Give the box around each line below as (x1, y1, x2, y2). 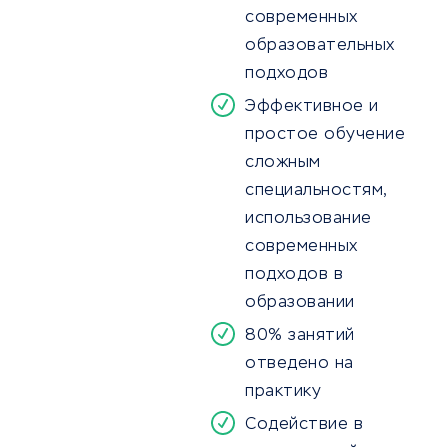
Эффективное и (245, 99, 379, 116)
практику (245, 384, 321, 401)
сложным (245, 155, 321, 172)
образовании (245, 295, 355, 312)
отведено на (245, 356, 354, 373)
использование (245, 211, 372, 228)
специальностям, (245, 183, 386, 200)
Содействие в (245, 417, 363, 434)
